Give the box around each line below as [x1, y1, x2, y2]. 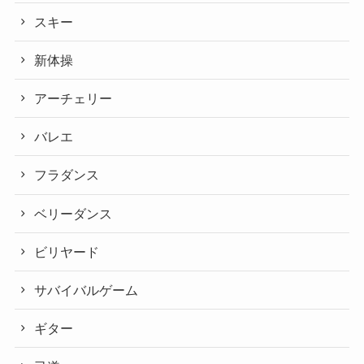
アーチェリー [34, 91, 113, 106]
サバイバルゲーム [34, 282, 139, 297]
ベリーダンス [34, 206, 113, 221]
